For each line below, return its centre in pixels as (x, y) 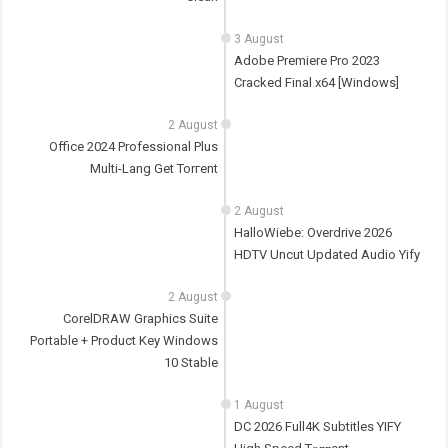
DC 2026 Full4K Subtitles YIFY (317, 427)
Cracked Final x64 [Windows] (316, 83)
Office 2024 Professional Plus (134, 147)
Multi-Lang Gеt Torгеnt (154, 169)
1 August (258, 405)
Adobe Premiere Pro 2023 (306, 61)
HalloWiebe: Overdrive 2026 (312, 233)
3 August (258, 39)
